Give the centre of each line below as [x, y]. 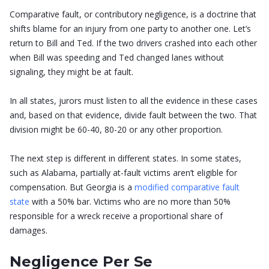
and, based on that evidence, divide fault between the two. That [133, 115]
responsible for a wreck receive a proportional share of [116, 216]
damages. [29, 231]
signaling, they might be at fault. [71, 72]
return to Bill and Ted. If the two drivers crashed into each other [133, 43]
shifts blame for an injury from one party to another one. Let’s [130, 29]
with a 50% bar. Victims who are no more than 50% [130, 202]
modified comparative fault [186, 187]
